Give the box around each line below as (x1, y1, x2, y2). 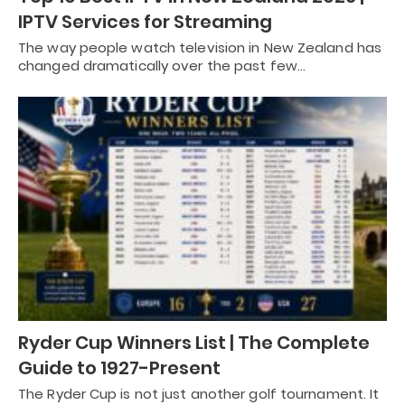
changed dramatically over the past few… (18, 55, 306, 75)
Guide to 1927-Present (18, 355, 221, 381)
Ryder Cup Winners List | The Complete (18, 330, 370, 356)
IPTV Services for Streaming (18, 8, 272, 34)
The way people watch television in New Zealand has (18, 37, 382, 57)
